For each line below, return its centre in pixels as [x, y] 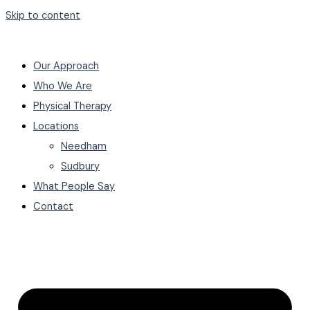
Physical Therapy [72, 106]
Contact [53, 206]
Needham [84, 146]
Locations [56, 126]
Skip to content [43, 16]
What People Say [74, 186]
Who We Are [63, 86]
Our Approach [66, 66]
